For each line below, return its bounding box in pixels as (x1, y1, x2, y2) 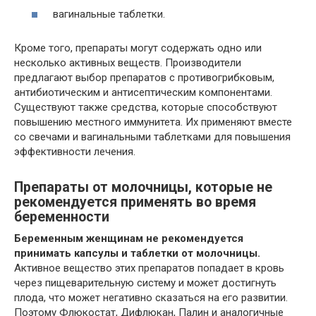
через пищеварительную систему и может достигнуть (14, 276, 276, 289)
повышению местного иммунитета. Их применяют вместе (14, 116, 292, 128)
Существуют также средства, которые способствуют (14, 101, 277, 114)
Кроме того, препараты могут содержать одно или (14, 42, 262, 54)
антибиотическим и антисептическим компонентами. (14, 86, 272, 99)
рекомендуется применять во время (14, 194, 256, 211)
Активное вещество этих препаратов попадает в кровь (14, 262, 284, 274)
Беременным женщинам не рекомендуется (14, 232, 243, 245)
